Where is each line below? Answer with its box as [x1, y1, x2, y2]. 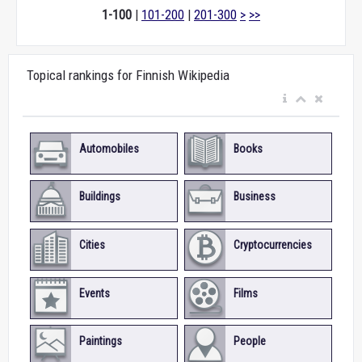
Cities [78, 238, 105, 252]
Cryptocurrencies [233, 238, 312, 252]
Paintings [78, 335, 122, 348]
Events [78, 286, 110, 300]
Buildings [78, 190, 120, 204]
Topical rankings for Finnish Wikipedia [27, 67, 229, 83]
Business [233, 190, 276, 204]
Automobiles [78, 141, 139, 155]
